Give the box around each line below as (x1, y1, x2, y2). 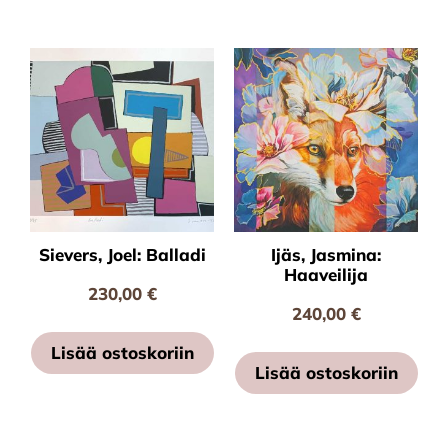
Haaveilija (284, 264, 368, 286)
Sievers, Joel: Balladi (38, 244, 206, 266)
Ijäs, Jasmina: (271, 244, 381, 266)
